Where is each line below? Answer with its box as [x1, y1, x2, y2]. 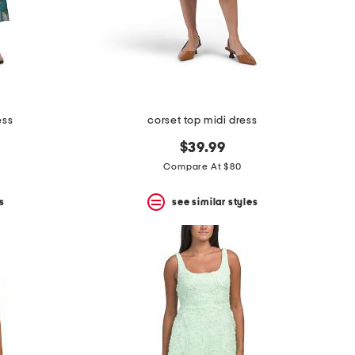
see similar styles [172, 197, 258, 207]
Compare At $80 [163, 162, 242, 172]
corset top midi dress [147, 115, 258, 127]
